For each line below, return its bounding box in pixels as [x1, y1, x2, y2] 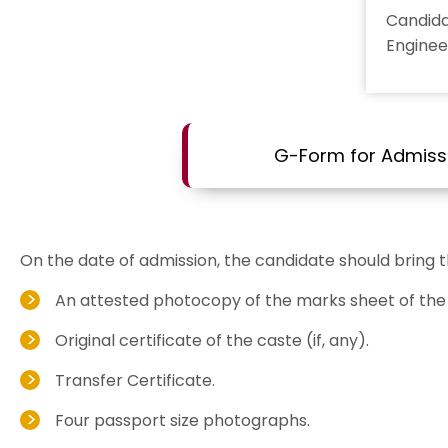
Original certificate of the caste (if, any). [55, 329, 369, 352]
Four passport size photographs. [55, 409, 310, 432]
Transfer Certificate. [55, 369, 215, 392]
